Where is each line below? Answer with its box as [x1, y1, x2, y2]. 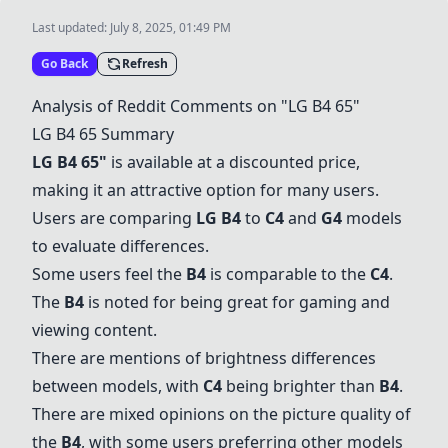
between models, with [32, 375, 203, 397]
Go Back [41, 55, 88, 72]
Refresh [122, 55, 168, 72]
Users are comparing [32, 207, 196, 229]
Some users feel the [32, 263, 186, 285]
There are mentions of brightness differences [32, 347, 376, 369]
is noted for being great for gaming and [84, 291, 390, 313]
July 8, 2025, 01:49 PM [110, 19, 231, 36]
